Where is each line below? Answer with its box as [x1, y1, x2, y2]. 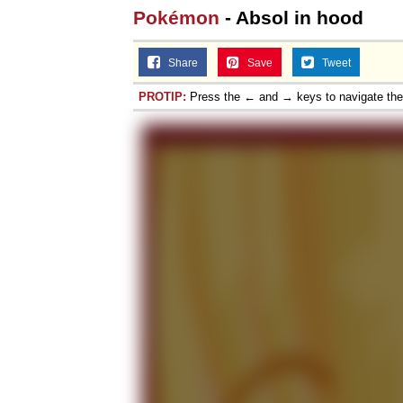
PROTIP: [139, 89, 186, 103]
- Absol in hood [219, 6, 363, 28]
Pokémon [133, 6, 219, 28]
